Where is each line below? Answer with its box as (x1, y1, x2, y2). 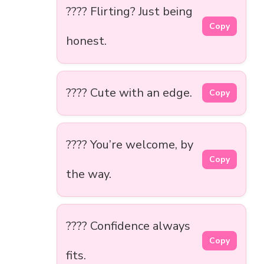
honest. (66, 32, 107, 49)
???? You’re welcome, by (66, 136, 193, 153)
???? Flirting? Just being (66, 3, 193, 19)
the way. (66, 166, 111, 182)
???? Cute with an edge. (66, 84, 192, 101)
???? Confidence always (66, 217, 190, 234)
